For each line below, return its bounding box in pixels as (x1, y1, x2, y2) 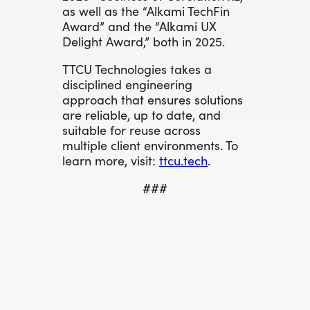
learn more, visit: (62, 151, 159, 169)
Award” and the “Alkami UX (62, 17, 217, 35)
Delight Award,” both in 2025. (62, 32, 225, 50)
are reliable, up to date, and (62, 105, 221, 123)
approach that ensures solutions (62, 90, 243, 108)
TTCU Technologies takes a (62, 60, 212, 77)
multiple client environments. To (62, 136, 238, 154)
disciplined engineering (62, 75, 192, 93)
